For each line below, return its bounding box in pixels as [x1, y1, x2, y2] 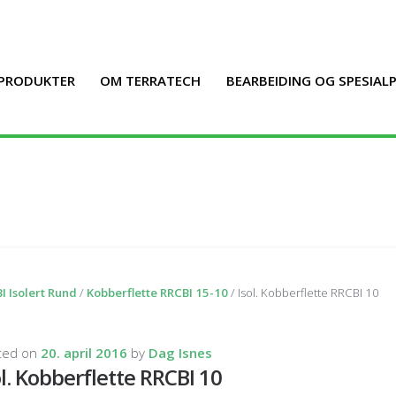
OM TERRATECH [100, 72, 202, 90]
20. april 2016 [41, 344, 128, 362]
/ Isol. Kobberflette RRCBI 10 [228, 284, 379, 301]
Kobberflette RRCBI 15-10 [87, 284, 228, 301]
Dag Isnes [148, 344, 213, 362]
